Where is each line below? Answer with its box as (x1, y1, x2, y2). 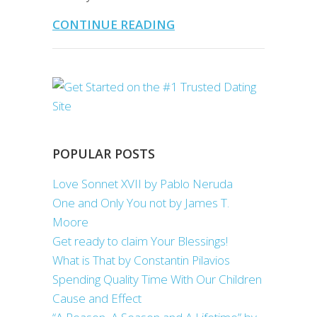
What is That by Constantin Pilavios (52, 252, 230, 268)
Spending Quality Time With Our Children (52, 271, 262, 287)
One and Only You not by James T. (52, 195, 229, 211)
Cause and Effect (52, 290, 142, 306)
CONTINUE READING (52, 16, 175, 33)
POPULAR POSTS (52, 145, 155, 162)
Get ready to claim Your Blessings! (52, 233, 228, 249)
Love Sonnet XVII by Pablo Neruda (52, 175, 233, 192)
